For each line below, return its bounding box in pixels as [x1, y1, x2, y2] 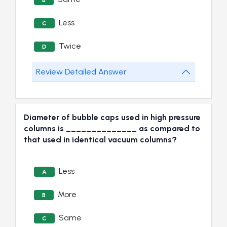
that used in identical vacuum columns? [24, 135, 177, 145]
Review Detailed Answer [36, 67, 127, 77]
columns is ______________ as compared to [24, 124, 200, 134]
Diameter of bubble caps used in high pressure [24, 112, 201, 123]
